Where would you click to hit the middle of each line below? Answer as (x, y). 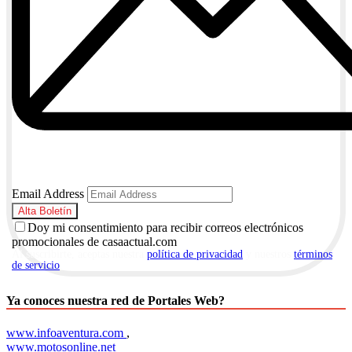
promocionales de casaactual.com (94, 242)
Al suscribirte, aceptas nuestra (79, 255)
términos (313, 255)
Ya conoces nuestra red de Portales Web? (115, 300)
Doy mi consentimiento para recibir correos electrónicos (165, 228)
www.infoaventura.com (66, 332)
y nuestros (268, 255)
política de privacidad (195, 255)
